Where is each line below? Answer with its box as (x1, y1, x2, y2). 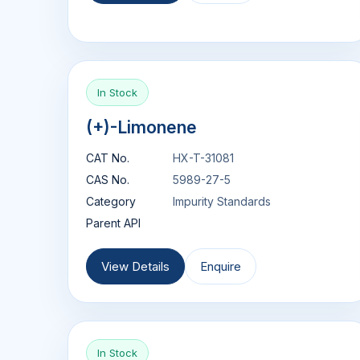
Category (86, 194, 136, 209)
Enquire (200, 259, 241, 275)
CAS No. (86, 173, 129, 187)
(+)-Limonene (86, 117, 197, 138)
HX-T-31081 (173, 151, 234, 166)
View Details (101, 259, 170, 275)
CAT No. (86, 151, 129, 166)
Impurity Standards (173, 194, 271, 209)
